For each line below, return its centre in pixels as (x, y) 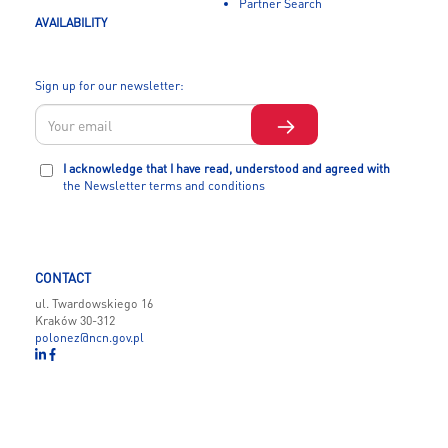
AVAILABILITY (71, 22)
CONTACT (63, 277)
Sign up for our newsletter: (109, 85)
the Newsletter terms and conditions (164, 185)
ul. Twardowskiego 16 (94, 303)
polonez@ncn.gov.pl (89, 337)
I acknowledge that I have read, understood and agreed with (226, 168)
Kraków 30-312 (75, 320)
